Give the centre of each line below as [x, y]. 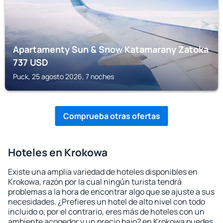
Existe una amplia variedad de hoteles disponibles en [103, 172]
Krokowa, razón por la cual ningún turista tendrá [95, 182]
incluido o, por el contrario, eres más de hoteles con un [106, 212]
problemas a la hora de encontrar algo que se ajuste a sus [111, 192]
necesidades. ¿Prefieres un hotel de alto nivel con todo [107, 202]
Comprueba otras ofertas [111, 116]
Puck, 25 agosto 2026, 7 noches [63, 76]
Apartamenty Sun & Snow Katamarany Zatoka [111, 49]
